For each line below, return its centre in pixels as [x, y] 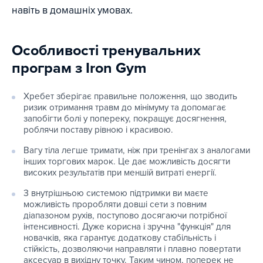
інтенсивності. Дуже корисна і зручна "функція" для [127, 226]
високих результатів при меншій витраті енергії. [120, 172]
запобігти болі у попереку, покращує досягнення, [125, 118]
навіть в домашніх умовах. [72, 10]
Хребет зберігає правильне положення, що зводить [130, 96]
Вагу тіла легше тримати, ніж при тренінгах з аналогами [137, 150]
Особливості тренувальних [106, 50]
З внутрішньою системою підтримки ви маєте [116, 193]
